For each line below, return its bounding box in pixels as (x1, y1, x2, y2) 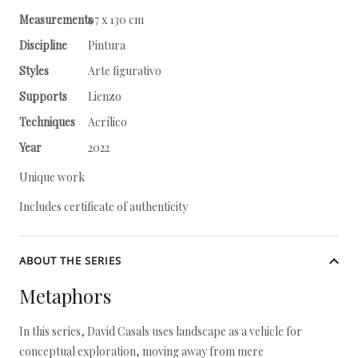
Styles (19, 63, 49, 78)
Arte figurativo (88, 63, 161, 78)
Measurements (19, 12, 93, 27)
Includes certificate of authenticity (19, 199, 188, 214)
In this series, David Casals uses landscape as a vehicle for (19, 324, 302, 339)
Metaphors (19, 283, 111, 308)
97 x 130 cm (88, 12, 144, 27)
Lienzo (88, 89, 121, 104)
